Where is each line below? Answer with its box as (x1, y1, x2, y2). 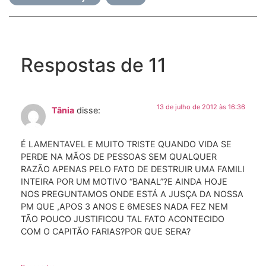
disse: (77, 105, 100, 116)
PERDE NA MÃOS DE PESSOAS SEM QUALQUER (21, 151, 217, 161)
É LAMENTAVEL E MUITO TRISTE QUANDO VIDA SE (21, 138, 232, 149)
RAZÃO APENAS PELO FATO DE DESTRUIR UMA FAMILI (21, 163, 245, 174)
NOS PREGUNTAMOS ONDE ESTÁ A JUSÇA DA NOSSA (21, 188, 243, 199)
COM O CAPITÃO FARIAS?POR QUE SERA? (21, 226, 191, 236)
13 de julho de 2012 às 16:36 (157, 103, 245, 112)
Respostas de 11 (21, 53, 166, 77)
